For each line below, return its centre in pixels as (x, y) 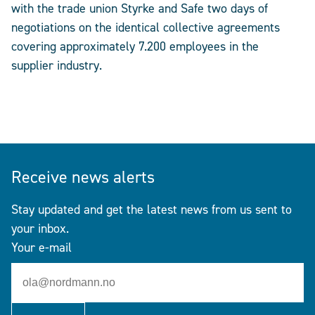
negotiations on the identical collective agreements (146, 28)
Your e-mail (41, 247)
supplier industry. (57, 66)
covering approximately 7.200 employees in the (135, 47)
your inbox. (40, 228)
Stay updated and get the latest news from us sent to (152, 209)
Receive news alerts (83, 177)
